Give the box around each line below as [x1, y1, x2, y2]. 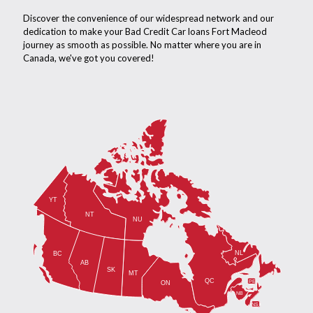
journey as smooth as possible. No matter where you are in [23, 39, 261, 51]
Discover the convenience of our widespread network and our [23, 13, 274, 24]
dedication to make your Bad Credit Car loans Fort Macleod [23, 26, 267, 38]
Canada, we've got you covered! [23, 52, 154, 64]
